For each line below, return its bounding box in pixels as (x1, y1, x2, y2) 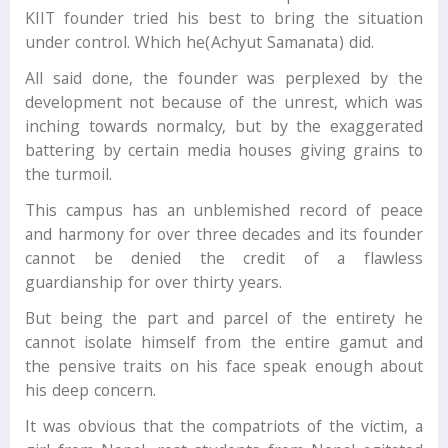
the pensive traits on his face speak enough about (25, 355, 423, 383)
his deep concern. (25, 379, 156, 407)
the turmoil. (25, 163, 132, 191)
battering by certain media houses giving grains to (25, 139, 423, 167)
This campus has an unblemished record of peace (25, 199, 423, 227)
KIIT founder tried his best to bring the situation (25, 7, 423, 35)
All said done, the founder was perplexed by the (25, 67, 423, 95)
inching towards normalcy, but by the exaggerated (25, 115, 423, 143)
